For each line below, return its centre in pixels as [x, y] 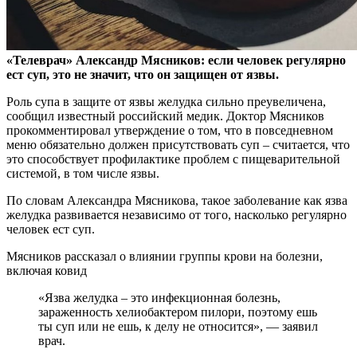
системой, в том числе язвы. [83, 174]
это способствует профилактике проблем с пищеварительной [173, 159]
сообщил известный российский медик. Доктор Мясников [165, 116]
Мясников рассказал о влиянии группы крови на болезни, [165, 257]
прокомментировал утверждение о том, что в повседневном [170, 131]
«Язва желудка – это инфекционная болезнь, [46, 298]
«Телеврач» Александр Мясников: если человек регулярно [176, 61]
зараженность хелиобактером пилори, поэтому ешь [178, 312]
